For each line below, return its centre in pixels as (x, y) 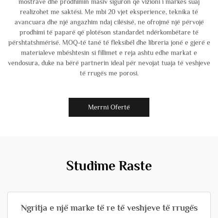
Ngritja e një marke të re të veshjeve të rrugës (109, 208)
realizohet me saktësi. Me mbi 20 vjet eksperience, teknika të (109, 12)
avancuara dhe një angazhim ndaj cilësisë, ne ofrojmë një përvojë (109, 22)
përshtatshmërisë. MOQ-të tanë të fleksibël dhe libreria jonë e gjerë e (109, 42)
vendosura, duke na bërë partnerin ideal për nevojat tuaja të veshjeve (109, 63)
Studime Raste (109, 166)
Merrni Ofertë (109, 107)
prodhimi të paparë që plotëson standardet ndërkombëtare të (109, 32)
